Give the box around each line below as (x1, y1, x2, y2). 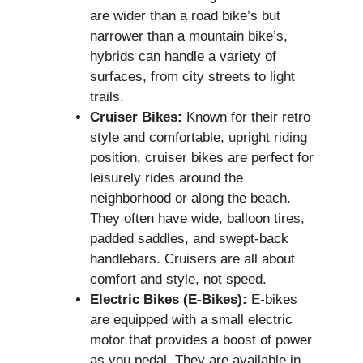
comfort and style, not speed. (90, 271, 267, 288)
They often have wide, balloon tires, (90, 211, 305, 227)
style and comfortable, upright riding (90, 130, 307, 146)
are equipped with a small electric (90, 312, 293, 328)
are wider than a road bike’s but (90, 8, 280, 24)
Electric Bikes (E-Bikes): (90, 292, 247, 308)
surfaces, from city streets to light (90, 69, 295, 85)
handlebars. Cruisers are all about (90, 251, 295, 267)
